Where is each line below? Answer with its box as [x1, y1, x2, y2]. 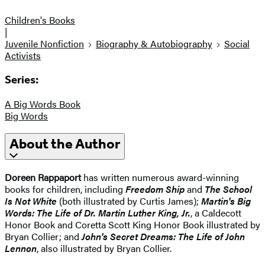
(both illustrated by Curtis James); [57, 194, 201, 208]
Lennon [5, 241, 37, 256]
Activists [5, 49, 41, 63]
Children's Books [5, 13, 75, 27]
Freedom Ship [125, 182, 185, 196]
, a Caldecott [190, 206, 241, 220]
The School [205, 182, 252, 196]
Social [224, 37, 250, 51]
